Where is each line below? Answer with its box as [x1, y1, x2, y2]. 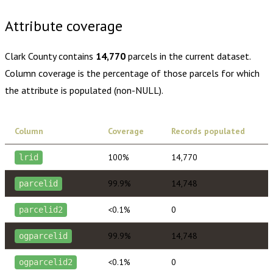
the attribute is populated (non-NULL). [5, 84, 163, 97]
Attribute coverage [5, 16, 122, 36]
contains [56, 50, 96, 63]
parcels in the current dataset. [126, 50, 250, 63]
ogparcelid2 [19, 257, 73, 268]
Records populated [171, 126, 245, 137]
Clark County [5, 50, 56, 63]
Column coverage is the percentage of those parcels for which [5, 67, 260, 80]
